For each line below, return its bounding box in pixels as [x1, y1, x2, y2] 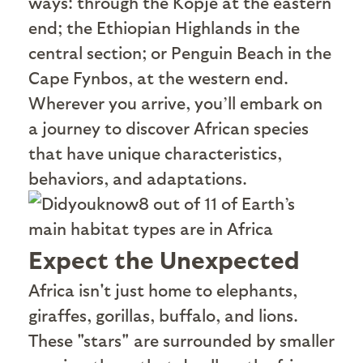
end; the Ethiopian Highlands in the [28, 16, 300, 37]
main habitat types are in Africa [28, 217, 273, 238]
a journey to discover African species [28, 117, 309, 138]
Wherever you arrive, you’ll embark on [28, 92, 322, 113]
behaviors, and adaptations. [28, 167, 251, 188]
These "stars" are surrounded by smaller [28, 329, 335, 350]
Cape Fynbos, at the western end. [28, 66, 288, 88]
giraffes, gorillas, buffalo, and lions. [28, 304, 298, 325]
